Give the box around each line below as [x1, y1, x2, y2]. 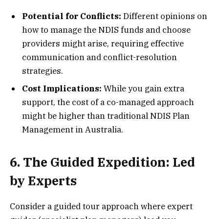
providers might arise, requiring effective [22, 38, 184, 49]
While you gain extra [104, 83, 184, 94]
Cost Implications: [22, 83, 104, 94]
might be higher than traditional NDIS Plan [22, 110, 190, 121]
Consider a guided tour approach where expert [10, 201, 193, 212]
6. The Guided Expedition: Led [10, 153, 195, 170]
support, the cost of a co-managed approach [22, 96, 194, 108]
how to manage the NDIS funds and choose [22, 24, 191, 36]
